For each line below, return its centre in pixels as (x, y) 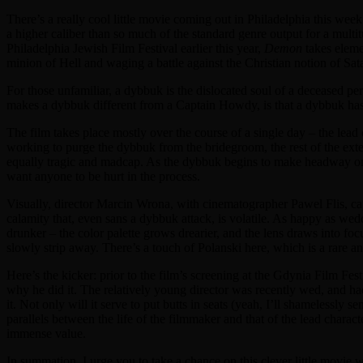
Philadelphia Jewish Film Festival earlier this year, (135, 48)
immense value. (46, 333)
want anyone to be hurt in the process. (103, 176)
